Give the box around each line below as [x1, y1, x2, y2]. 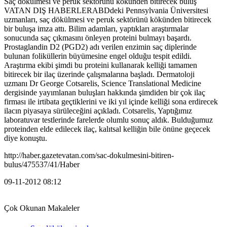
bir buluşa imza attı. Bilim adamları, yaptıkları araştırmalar [4, 24, 188, 33]
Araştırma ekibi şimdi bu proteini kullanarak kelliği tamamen [4, 60, 197, 69]
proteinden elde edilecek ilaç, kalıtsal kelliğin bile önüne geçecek [4, 124, 210, 133]
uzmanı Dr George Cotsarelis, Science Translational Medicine [4, 79, 201, 88]
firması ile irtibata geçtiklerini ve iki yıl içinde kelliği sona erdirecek [4, 97, 218, 106]
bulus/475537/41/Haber [4, 160, 80, 169]
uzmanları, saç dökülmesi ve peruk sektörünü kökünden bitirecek [4, 15, 211, 24]
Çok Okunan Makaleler [4, 203, 80, 212]
